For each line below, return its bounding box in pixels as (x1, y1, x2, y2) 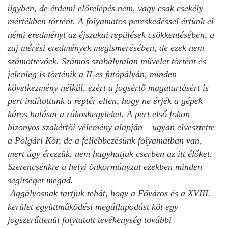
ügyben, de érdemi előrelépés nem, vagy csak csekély (8, 3, 203, 13)
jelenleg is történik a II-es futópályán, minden (8, 69, 177, 79)
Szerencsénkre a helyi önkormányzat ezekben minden (8, 161, 202, 172)
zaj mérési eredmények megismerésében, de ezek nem (8, 42, 204, 53)
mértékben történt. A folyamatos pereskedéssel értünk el (8, 16, 214, 26)
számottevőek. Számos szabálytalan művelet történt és (8, 55, 206, 66)
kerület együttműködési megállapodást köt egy (8, 201, 178, 212)
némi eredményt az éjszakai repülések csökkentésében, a (8, 29, 214, 40)
